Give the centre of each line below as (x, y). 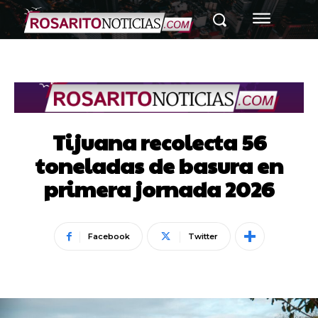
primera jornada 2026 (159, 189)
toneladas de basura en (159, 165)
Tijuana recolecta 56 (159, 142)
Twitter (203, 237)
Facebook (109, 237)
